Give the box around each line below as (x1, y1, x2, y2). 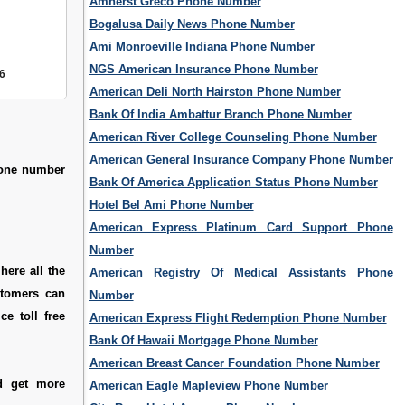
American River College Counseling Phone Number (89, 130, 377, 145)
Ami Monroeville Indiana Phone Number (89, 40, 315, 54)
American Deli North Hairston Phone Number (89, 85, 341, 99)
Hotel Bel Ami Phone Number (89, 198, 254, 212)
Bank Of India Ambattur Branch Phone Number (89, 108, 352, 122)
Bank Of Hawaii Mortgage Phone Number (89, 334, 318, 348)
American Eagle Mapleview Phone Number (89, 379, 328, 393)
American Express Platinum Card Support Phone (89, 221, 393, 235)
